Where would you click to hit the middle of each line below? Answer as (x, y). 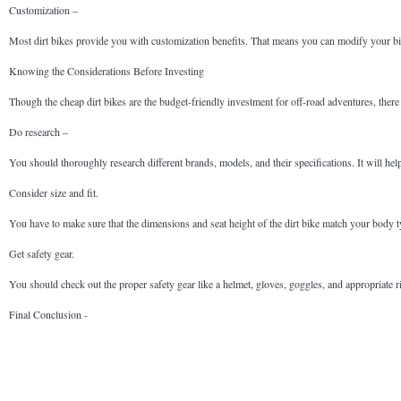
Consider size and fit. (54, 193)
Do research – (38, 132)
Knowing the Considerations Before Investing (107, 71)
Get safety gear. (42, 254)
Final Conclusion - (48, 315)
